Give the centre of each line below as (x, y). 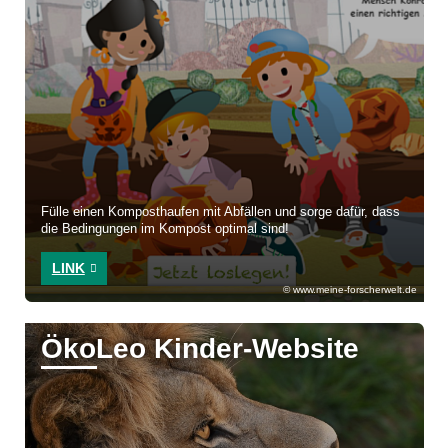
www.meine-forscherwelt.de (354, 290)
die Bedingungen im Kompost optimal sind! (165, 229)
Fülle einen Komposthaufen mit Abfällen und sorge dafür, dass (221, 212)
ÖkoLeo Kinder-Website (200, 349)
